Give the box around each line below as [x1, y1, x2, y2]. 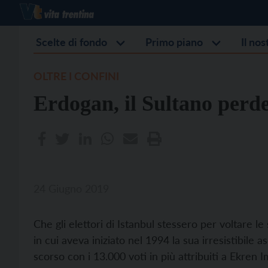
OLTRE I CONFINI [33, 69, 119, 83]
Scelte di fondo [36, 35, 107, 48]
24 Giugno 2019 [33, 182, 109, 195]
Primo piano [145, 35, 203, 48]
